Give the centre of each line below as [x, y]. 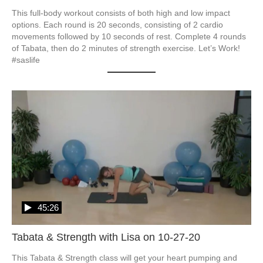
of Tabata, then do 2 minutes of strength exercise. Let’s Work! [126, 48]
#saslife [26, 60]
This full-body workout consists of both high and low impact [121, 13]
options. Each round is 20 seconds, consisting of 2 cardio [117, 24]
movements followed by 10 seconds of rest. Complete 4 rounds [129, 36]
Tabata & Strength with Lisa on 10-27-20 [106, 237]
